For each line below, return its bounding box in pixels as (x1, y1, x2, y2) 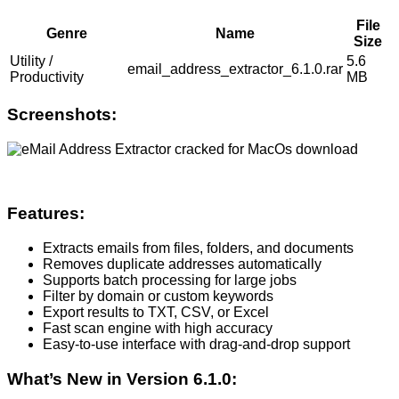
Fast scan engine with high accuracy (43, 320, 273, 336)
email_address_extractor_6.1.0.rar (127, 61, 343, 77)
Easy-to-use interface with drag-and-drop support (43, 336, 350, 352)
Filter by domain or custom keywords (43, 288, 273, 304)
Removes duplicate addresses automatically (43, 256, 322, 272)
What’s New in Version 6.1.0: (7, 369, 237, 388)
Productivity (10, 69, 84, 85)
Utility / (10, 53, 53, 69)
